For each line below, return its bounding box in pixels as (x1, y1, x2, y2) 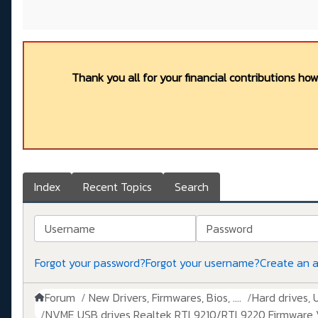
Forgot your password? (35, 254, 146, 272)
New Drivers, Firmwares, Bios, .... (89, 289, 241, 307)
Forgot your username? (146, 254, 260, 272)
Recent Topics (83, 178, 152, 196)
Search (175, 178, 209, 196)
